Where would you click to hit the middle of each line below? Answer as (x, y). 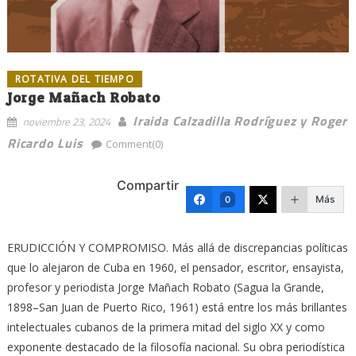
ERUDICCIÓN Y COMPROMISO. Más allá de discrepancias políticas (177, 247)
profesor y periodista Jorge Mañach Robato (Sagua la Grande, (165, 287)
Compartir (148, 186)
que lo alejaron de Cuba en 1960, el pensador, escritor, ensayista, (175, 267)
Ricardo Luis (45, 143)
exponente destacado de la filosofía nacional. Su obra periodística (176, 346)
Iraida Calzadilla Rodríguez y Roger (240, 120)
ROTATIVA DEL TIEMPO (74, 79)
